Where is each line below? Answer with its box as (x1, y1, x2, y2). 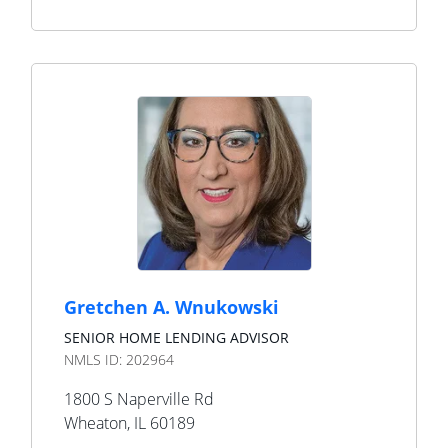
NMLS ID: (64, 350, 126, 369)
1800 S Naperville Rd (64, 388, 214, 410)
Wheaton (64, 412, 127, 434)
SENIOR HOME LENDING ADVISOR (64, 328, 289, 347)
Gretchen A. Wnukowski (64, 295, 279, 319)
